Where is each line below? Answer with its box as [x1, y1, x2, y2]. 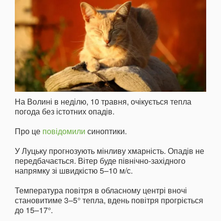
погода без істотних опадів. [15, 106, 114, 117]
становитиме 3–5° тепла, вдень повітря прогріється [15, 194, 203, 206]
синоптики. [87, 125, 127, 137]
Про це [15, 125, 42, 137]
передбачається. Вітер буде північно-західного [15, 155, 185, 167]
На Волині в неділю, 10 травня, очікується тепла [15, 96, 191, 108]
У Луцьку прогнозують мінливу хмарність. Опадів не [15, 145, 204, 157]
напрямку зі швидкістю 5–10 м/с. [15, 165, 133, 177]
